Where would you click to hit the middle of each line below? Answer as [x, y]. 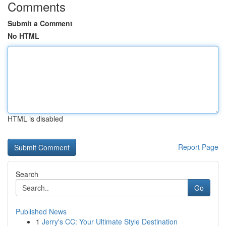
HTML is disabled [35, 119]
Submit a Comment [40, 23]
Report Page [198, 147]
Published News [41, 211]
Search [27, 174]
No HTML [23, 36]
